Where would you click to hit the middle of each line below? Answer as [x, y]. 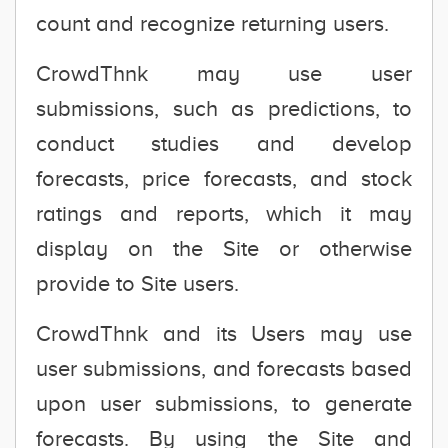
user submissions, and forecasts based [224, 368]
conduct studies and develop [224, 143]
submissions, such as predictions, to [224, 108]
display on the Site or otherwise [224, 248]
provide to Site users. [137, 283]
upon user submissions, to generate [224, 403]
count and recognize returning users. [212, 23]
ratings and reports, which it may [224, 213]
